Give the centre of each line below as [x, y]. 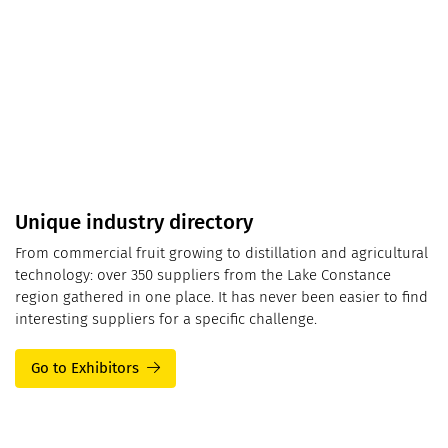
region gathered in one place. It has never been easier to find [221, 296]
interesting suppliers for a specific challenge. [166, 318]
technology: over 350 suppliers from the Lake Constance [203, 274]
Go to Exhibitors [85, 368]
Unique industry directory [134, 222]
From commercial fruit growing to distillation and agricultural [221, 252]
